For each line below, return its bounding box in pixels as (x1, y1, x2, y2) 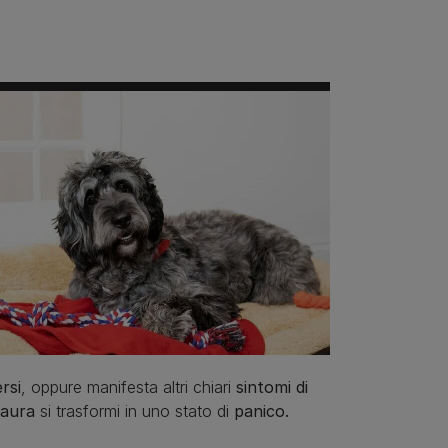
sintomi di (236, 376, 308, 397)
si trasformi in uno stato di (35, 400, 234, 421)
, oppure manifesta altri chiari (21, 376, 236, 397)
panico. (234, 400, 289, 421)
